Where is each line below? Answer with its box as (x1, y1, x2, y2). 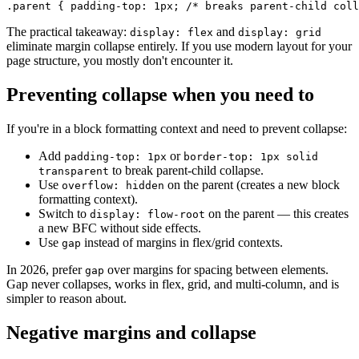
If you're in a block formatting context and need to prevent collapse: (6, 121, 347, 135)
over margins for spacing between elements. (104, 262, 329, 276)
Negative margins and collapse (6, 321, 256, 343)
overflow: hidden (62, 179, 164, 192)
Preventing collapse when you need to (6, 83, 314, 105)
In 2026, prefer (6, 262, 85, 276)
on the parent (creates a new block (164, 177, 340, 192)
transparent (38, 164, 109, 177)
